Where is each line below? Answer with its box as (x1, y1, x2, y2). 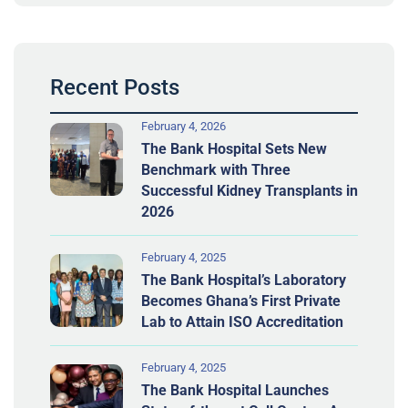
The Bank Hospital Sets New (141, 139, 327, 158)
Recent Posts (50, 74, 179, 100)
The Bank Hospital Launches (141, 381, 329, 399)
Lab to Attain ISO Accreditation (141, 312, 347, 331)
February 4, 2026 (141, 118, 226, 133)
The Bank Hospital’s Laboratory (141, 270, 346, 289)
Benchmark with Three (141, 160, 291, 178)
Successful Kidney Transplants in (141, 181, 358, 199)
